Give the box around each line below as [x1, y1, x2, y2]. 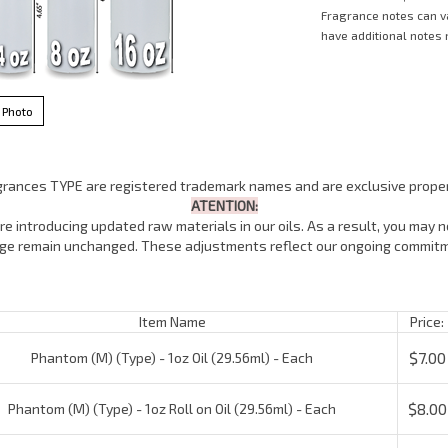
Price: [402, 313, 437, 330]
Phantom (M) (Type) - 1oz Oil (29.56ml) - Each [23, 344, 306, 361]
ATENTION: [190, 197, 258, 214]
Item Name [131, 313, 198, 330]
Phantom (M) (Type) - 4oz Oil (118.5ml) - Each [24, 426, 305, 443]
